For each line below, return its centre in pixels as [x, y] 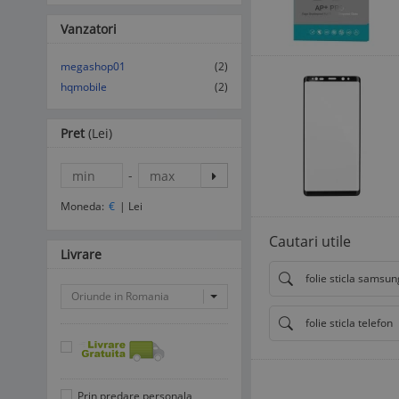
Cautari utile [310, 241]
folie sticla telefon [349, 322]
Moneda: [82, 206]
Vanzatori [89, 29]
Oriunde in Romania [120, 296]
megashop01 [93, 66]
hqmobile [84, 87]
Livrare [81, 254]
